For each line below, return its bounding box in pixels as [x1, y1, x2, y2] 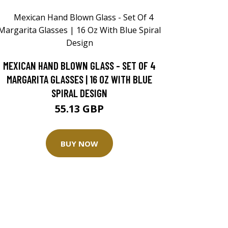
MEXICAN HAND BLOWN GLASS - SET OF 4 [3, 59, 156, 72]
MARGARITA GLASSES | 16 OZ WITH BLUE [7, 73, 152, 85]
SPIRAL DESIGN [51, 87, 107, 99]
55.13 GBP [55, 102, 104, 116]
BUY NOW [61, 138, 98, 149]
